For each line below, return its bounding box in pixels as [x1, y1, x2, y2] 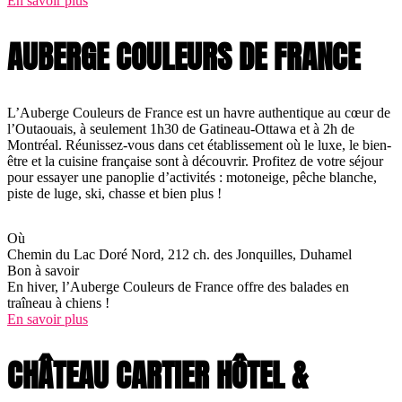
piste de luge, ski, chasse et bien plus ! [7, 186, 222, 202]
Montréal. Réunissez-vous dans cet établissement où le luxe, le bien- [7, 137, 391, 153]
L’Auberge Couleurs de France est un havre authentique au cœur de [7, 105, 390, 121]
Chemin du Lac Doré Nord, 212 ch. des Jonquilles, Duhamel [7, 247, 352, 263]
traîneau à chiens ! [7, 295, 109, 311]
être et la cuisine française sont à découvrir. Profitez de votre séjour [7, 153, 383, 170]
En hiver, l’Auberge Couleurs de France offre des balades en [7, 279, 349, 295]
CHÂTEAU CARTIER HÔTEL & [7, 352, 308, 400]
